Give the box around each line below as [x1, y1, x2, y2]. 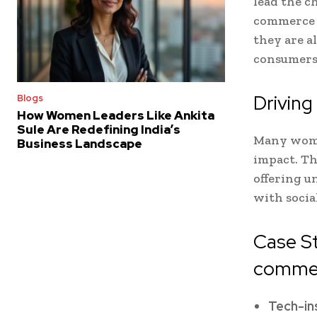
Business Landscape [17, 136, 142, 152]
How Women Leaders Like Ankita [17, 108, 214, 124]
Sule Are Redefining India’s [17, 122, 180, 138]
